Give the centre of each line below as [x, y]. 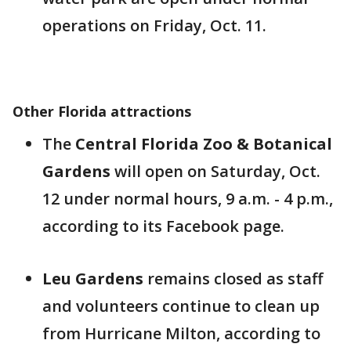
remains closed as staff [233, 279]
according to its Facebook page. [163, 226]
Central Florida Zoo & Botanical [204, 144]
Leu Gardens [93, 279]
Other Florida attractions [102, 111]
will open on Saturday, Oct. [215, 171]
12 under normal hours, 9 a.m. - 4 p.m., [188, 199]
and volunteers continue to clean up [181, 306]
